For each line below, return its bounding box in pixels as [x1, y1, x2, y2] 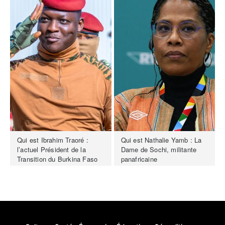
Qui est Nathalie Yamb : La [121, 135, 202, 145]
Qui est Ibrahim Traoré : [17, 135, 88, 145]
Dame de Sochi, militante [121, 145, 197, 155]
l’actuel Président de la [17, 145, 86, 155]
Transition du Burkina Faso [17, 154, 98, 164]
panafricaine [121, 154, 157, 164]
